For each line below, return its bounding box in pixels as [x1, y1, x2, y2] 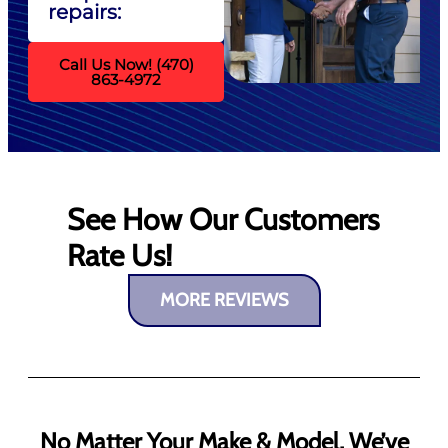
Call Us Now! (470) [58, 55, 194, 75]
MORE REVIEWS [159, 289, 289, 312]
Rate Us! [66, 237, 172, 275]
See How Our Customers [66, 201, 379, 239]
